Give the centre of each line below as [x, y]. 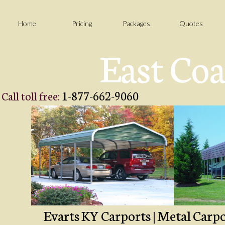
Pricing [82, 23]
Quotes [191, 23]
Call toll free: [32, 96]
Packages [137, 23]
